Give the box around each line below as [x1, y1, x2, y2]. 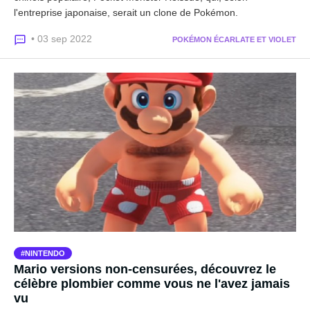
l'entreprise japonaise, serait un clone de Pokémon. [14, 7, 238, 18]
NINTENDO [25, 248, 65, 257]
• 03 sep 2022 [31, 33, 92, 44]
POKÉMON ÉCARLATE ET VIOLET [172, 35, 296, 44]
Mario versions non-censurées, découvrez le [14, 262, 276, 276]
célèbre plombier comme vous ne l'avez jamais [14, 276, 290, 291]
